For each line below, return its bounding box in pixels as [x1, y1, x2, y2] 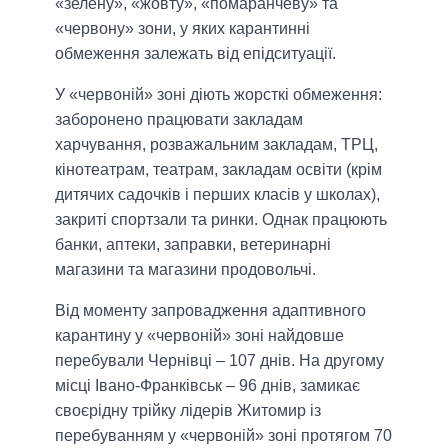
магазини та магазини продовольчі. [55, 260, 316, 278]
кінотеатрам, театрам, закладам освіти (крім [55, 160, 382, 178]
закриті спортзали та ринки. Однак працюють [55, 210, 387, 228]
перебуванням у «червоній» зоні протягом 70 [55, 426, 392, 444]
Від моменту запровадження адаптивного [55, 301, 366, 319]
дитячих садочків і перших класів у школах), [55, 185, 380, 203]
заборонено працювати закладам [55, 110, 303, 128]
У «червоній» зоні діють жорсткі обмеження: [55, 85, 382, 103]
